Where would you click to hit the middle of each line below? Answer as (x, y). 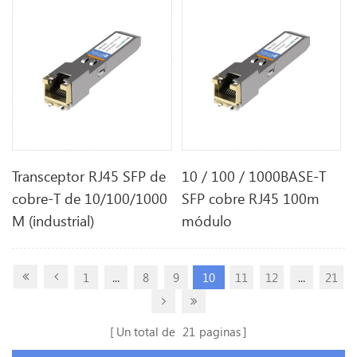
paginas (220, 331)
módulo (207, 221)
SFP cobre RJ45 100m (251, 199)
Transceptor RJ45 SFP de (89, 177)
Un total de (147, 331)
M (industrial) (53, 221)
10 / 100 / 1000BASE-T (254, 177)
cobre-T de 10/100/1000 (90, 199)
